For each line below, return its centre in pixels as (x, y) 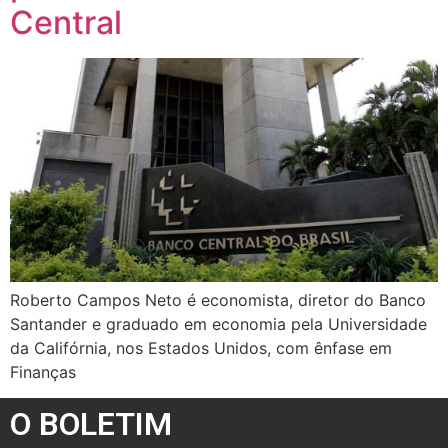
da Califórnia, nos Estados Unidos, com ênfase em (201, 347)
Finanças (43, 371)
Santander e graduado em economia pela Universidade (218, 323)
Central (66, 22)
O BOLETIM (91, 424)
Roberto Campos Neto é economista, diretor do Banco (218, 299)
